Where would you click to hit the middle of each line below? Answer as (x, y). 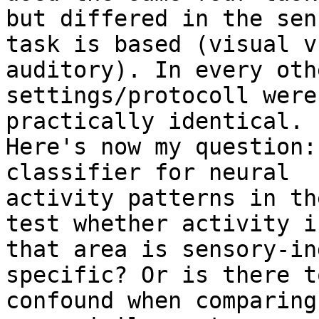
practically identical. (155, 121)
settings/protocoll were (161, 96)
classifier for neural (148, 173)
